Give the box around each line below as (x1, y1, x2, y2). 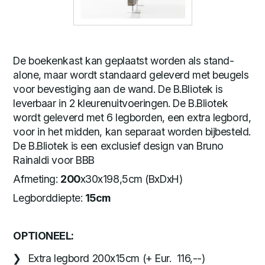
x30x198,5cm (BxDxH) (80, 172, 183, 185)
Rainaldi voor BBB (13, 153, 95, 166)
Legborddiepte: (13, 191, 85, 204)
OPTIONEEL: (13, 229, 74, 242)
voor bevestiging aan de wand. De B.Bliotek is (13, 82, 223, 95)
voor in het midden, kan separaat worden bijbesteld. (13, 125, 251, 138)
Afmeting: (13, 172, 60, 185)
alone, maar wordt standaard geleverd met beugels (13, 68, 249, 81)
